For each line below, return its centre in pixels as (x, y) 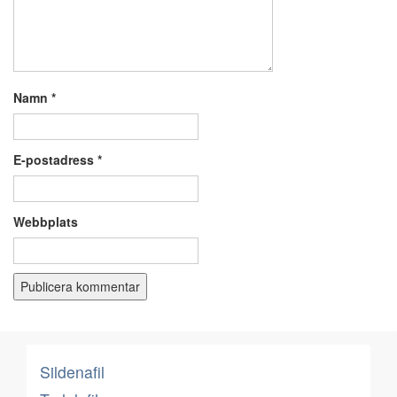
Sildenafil (72, 372)
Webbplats (46, 222)
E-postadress (55, 160)
